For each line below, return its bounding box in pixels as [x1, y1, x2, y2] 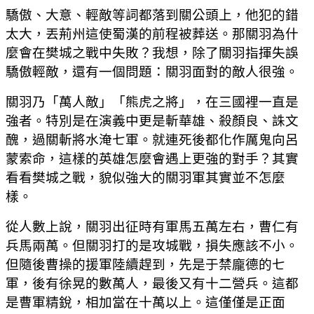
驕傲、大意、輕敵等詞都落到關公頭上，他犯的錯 [6, 7, 299, 22]
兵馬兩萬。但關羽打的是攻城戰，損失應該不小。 [6, 238, 299, 253]
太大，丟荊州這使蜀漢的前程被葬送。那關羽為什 [6, 26, 299, 41]
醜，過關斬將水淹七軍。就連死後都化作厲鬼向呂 [6, 132, 299, 147]
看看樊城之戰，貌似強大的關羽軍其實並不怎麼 [6, 170, 285, 185]
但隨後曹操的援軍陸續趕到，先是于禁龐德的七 [6, 257, 285, 272]
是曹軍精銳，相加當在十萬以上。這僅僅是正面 [6, 294, 285, 310]
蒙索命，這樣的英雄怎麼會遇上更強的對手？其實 [6, 151, 299, 166]
